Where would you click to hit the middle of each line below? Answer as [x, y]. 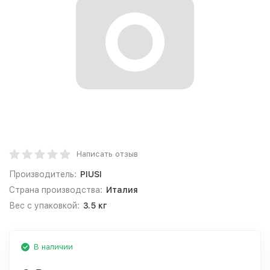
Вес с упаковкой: [44, 206]
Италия [122, 190]
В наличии [53, 247]
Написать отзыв [107, 154]
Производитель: [43, 174]
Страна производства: [56, 190]
